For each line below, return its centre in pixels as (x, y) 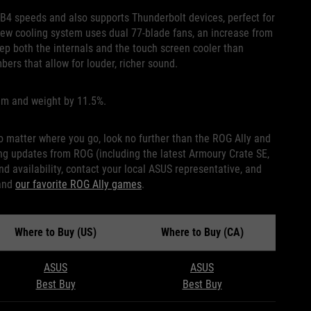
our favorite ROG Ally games (78, 185)
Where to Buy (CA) (202, 233)
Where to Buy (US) (56, 233)
